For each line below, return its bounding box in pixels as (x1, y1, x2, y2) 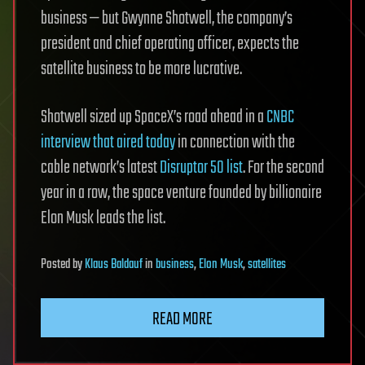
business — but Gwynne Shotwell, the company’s (41, 4, 292, 33)
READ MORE (152, 305, 213, 333)
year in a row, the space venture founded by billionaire (41, 178, 322, 207)
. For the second (243, 153, 324, 182)
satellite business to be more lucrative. (41, 55, 242, 83)
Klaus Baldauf (85, 253, 143, 275)
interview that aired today (41, 128, 175, 156)
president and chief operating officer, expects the (41, 29, 299, 58)
